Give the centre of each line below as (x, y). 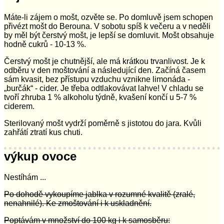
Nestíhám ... (25, 177)
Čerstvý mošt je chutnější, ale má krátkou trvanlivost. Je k (104, 61)
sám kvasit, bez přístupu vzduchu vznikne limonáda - (97, 79)
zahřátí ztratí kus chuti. (43, 132)
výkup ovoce (40, 156)
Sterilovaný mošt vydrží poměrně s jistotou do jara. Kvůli (103, 123)
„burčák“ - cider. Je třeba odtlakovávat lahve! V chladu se (104, 88)
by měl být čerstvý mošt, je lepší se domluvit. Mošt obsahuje (109, 35)
